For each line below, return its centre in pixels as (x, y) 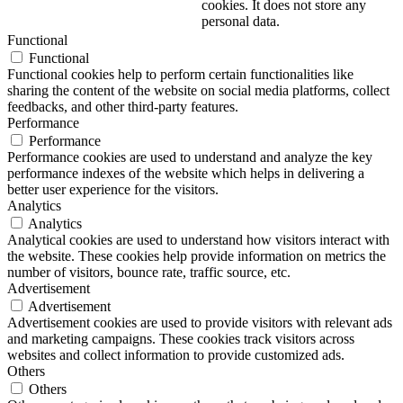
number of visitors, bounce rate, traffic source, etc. (149, 272)
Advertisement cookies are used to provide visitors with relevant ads (200, 322)
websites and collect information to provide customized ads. (176, 354)
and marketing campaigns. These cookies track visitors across (181, 338)
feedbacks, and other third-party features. (123, 106)
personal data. (241, 21)
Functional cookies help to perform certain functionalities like (180, 74)
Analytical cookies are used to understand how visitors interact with (198, 239)
